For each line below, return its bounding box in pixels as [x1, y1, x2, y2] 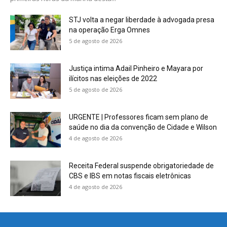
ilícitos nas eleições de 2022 [69, 74, 160, 83]
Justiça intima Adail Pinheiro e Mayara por [69, 64, 203, 72]
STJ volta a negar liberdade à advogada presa [69, 15, 214, 24]
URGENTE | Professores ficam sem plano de [69, 112, 208, 121]
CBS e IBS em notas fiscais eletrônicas [69, 171, 194, 180]
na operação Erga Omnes [69, 25, 153, 34]
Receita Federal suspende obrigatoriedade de [69, 161, 214, 170]
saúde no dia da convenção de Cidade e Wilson [69, 123, 217, 131]
